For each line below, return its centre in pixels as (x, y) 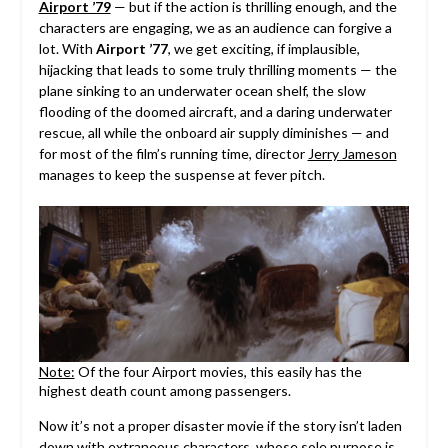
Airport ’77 (131, 49)
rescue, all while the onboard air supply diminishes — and (213, 133)
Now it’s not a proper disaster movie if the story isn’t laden (220, 426)
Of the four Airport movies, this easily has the (218, 372)
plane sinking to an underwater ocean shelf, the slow (202, 91)
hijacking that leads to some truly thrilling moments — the (217, 70)
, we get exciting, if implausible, (263, 49)
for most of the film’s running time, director (173, 154)
